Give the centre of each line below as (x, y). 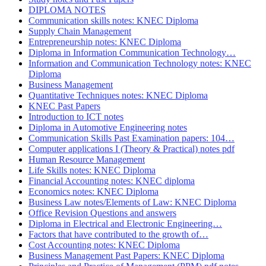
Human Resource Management (87, 160)
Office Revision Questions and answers (102, 213)
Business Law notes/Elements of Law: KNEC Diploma (132, 202)
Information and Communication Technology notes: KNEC (140, 64)
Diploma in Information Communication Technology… (132, 53)
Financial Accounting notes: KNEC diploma (112, 181)
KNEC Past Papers (64, 106)
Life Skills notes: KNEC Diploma (92, 170)
